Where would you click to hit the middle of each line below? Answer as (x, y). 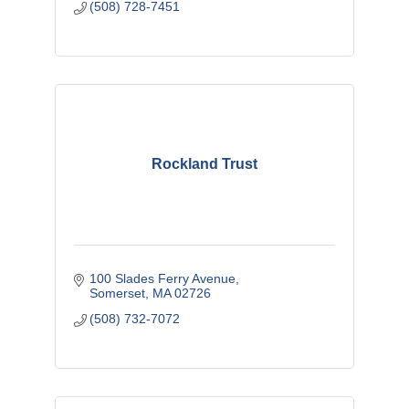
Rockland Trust (204, 163)
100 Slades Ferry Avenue (163, 278)
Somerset (118, 293)
